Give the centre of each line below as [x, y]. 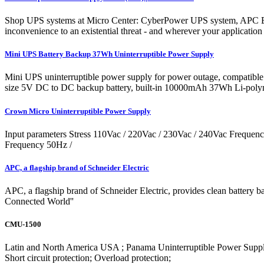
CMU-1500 [23, 225]
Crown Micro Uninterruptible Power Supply [78, 111]
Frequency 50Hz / [38, 144]
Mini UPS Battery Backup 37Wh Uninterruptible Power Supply [109, 54]
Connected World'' [39, 202]
